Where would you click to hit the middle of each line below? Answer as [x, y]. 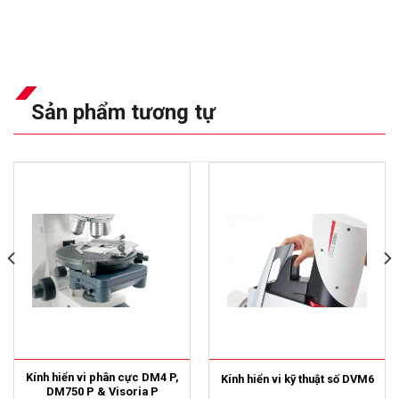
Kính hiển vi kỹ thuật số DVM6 [297, 379]
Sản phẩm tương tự [123, 112]
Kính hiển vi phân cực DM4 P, [102, 378]
